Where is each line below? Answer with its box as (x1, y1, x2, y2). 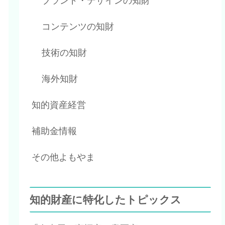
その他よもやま (32, 152, 95, 163)
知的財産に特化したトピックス (30, 194, 182, 206)
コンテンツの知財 (42, 22, 115, 32)
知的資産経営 (32, 100, 86, 110)
